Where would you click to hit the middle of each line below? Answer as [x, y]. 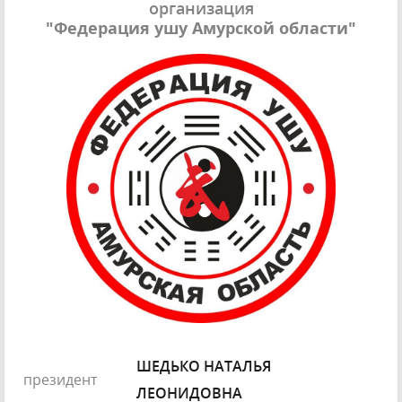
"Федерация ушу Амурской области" [201, 28]
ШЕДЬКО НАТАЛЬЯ [204, 367]
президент [60, 380]
